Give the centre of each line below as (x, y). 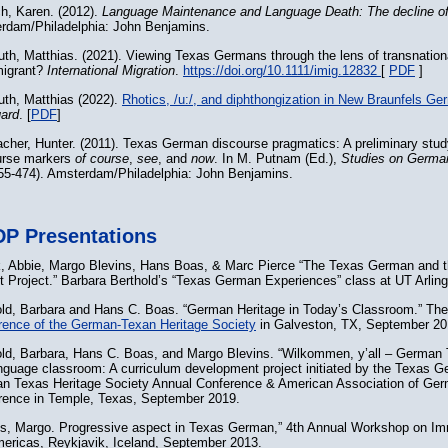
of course (102, 158)
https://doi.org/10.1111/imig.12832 (282, 70)
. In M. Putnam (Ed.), (277, 158)
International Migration (111, 70)
